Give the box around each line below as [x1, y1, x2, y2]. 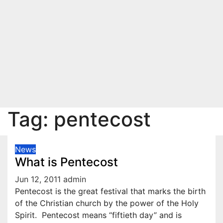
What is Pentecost [15, 155, 118, 169]
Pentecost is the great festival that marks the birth [15, 186, 206, 196]
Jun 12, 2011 [15, 174, 61, 184]
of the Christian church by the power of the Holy [15, 198, 199, 208]
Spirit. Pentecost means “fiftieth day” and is [15, 210, 182, 220]
